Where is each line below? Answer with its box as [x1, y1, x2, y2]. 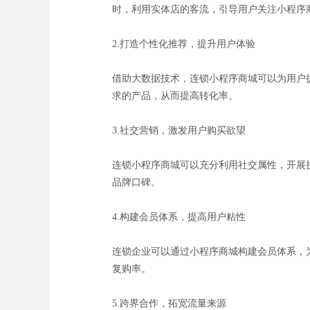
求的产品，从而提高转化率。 [112, 90, 238, 101]
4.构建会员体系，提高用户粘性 [112, 211, 246, 222]
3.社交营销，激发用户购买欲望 [112, 125, 246, 136]
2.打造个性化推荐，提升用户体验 [112, 38, 255, 49]
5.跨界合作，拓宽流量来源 [112, 298, 226, 309]
